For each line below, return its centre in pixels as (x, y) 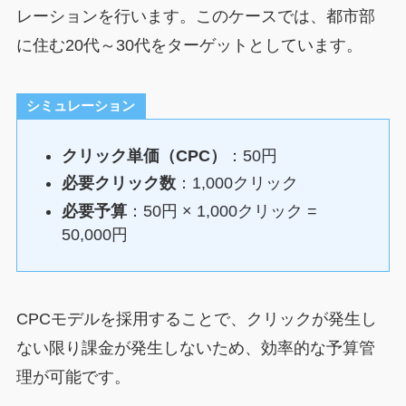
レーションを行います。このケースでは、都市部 (195, 16)
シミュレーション (81, 106)
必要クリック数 (119, 184)
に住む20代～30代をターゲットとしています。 (189, 45)
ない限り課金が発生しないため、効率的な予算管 (195, 348)
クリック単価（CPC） (145, 155)
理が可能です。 (73, 377)
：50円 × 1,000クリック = (222, 211)
